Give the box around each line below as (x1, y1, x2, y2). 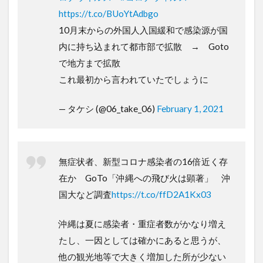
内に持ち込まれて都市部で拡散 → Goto (59, 41, 229, 52)
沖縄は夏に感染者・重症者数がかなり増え (59, 218, 226, 229)
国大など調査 (59, 188, 112, 200)
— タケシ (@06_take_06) (59, 103, 157, 114)
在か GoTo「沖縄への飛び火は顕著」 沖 (59, 172, 231, 183)
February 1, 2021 (157, 103, 224, 114)
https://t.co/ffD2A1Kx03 (112, 188, 211, 200)
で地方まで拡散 (59, 57, 120, 68)
